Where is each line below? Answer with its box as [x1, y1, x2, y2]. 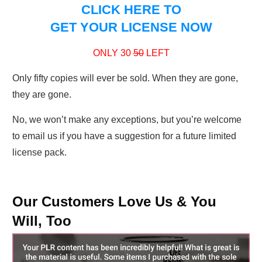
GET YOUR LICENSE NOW [50, 20, 212, 35]
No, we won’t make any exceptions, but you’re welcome [12, 115, 242, 125]
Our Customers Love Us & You [12, 194, 216, 210]
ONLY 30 [92, 48, 133, 58]
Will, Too [12, 213, 71, 229]
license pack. [12, 147, 67, 158]
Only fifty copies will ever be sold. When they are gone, [12, 73, 238, 84]
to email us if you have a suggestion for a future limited [12, 131, 236, 142]
